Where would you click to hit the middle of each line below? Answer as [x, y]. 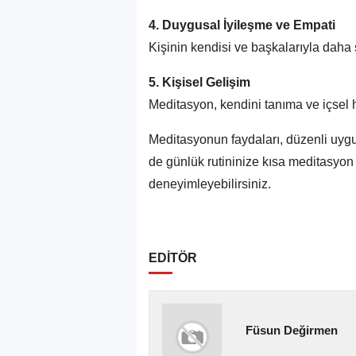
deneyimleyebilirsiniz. [210, 184]
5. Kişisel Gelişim [199, 82]
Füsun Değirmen [292, 331]
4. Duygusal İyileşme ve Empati [242, 25]
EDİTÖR [173, 257]
